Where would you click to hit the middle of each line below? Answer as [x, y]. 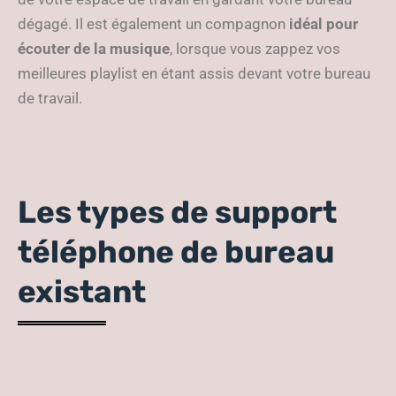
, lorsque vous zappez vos [255, 49]
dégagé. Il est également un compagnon [153, 24]
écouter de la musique [94, 49]
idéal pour [324, 24]
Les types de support [177, 212]
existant [82, 292]
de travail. [50, 98]
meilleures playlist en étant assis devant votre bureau [194, 73]
